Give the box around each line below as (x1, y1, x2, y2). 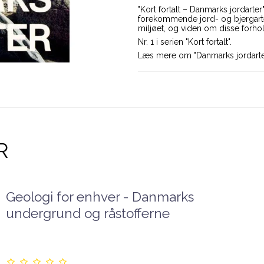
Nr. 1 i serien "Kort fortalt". (138, 37, 232, 47)
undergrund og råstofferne (5, 205, 170, 221)
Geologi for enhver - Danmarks (5, 189, 194, 204)
